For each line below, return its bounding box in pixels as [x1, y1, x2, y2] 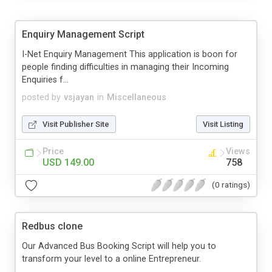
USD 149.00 [42, 156, 94, 168]
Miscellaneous [107, 92, 166, 103]
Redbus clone [22, 220, 83, 232]
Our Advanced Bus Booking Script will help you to [22, 240, 216, 251]
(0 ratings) [212, 180, 250, 190]
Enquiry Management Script [22, 28, 144, 40]
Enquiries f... [22, 74, 69, 85]
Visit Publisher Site [42, 119, 109, 129]
